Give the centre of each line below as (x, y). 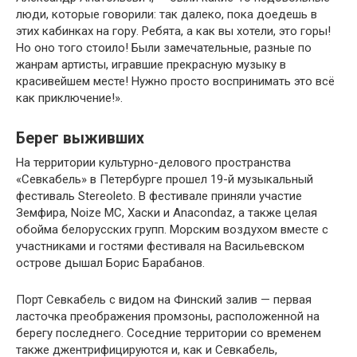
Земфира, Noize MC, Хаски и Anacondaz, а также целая (167, 213)
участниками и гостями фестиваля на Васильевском (160, 247)
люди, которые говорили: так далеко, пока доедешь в (167, 15)
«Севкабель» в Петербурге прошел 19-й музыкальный (165, 180)
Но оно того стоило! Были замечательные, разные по (164, 48)
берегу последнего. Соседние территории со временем (169, 333)
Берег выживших (80, 139)
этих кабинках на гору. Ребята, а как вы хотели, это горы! (173, 31)
